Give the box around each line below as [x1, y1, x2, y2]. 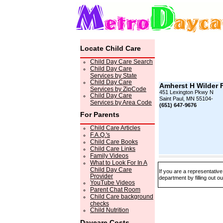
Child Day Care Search [90, 58, 153, 65]
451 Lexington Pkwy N [159, 89, 214, 95]
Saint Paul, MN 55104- [159, 96, 213, 102]
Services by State [90, 72, 137, 78]
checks [90, 200, 109, 206]
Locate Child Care [80, 44, 141, 52]
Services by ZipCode [90, 86, 146, 92]
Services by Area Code [90, 99, 152, 105]
